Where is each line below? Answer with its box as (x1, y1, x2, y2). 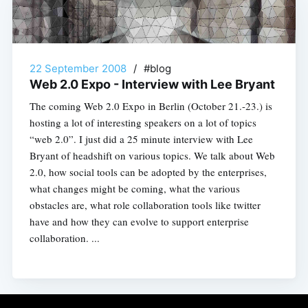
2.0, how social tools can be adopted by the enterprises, (29, 164, 267, 179)
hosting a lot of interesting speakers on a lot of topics (29, 115, 256, 129)
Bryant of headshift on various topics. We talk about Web (29, 148, 275, 162)
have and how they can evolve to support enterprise (29, 214, 249, 228)
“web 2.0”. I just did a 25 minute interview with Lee (29, 131, 253, 146)
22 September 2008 (29, 61, 126, 75)
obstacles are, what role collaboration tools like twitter (29, 197, 261, 212)
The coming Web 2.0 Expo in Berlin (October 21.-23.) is (29, 98, 272, 113)
